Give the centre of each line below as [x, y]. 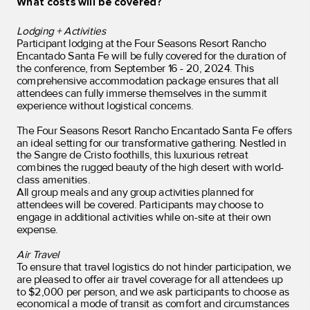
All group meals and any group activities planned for [135, 192]
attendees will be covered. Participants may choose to [139, 205]
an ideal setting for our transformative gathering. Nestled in [151, 143]
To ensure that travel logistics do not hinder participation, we [154, 267]
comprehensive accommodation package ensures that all [147, 81]
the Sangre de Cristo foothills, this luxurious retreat [132, 156]
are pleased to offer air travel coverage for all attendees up [149, 280]
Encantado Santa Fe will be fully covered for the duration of [151, 56]
